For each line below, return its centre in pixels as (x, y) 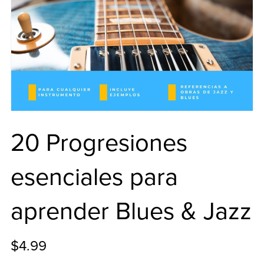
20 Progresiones (99, 143)
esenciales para (94, 177)
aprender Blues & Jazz (131, 211)
